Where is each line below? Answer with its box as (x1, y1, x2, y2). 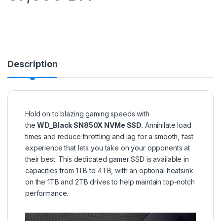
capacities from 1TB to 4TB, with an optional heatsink (25, 166, 193, 175)
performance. (25, 189, 71, 198)
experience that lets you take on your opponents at (25, 144, 190, 152)
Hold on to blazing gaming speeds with (25, 110, 149, 118)
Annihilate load (143, 121, 191, 130)
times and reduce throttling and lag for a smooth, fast (25, 132, 193, 141)
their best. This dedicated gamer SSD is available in (25, 155, 189, 164)
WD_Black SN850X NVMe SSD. (37, 121, 143, 130)
